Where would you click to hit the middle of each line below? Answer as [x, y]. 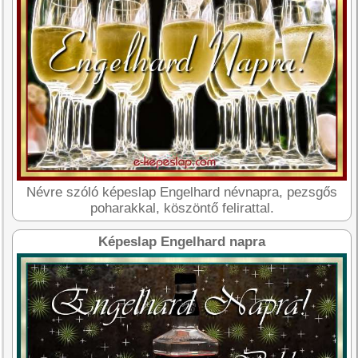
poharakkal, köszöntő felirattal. [182, 208]
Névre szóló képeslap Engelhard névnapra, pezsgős [182, 192]
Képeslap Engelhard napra [182, 241]
